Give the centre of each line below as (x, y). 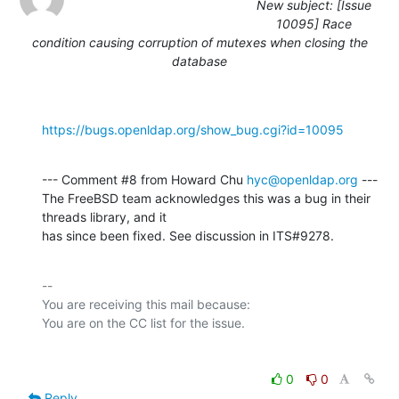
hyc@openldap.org (302, 179)
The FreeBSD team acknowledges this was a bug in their (206, 198)
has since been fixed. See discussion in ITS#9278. (188, 235)
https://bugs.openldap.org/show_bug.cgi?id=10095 (193, 129)
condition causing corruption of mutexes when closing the (199, 42)
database (199, 61)
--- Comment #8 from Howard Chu (144, 179)
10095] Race (314, 23)
